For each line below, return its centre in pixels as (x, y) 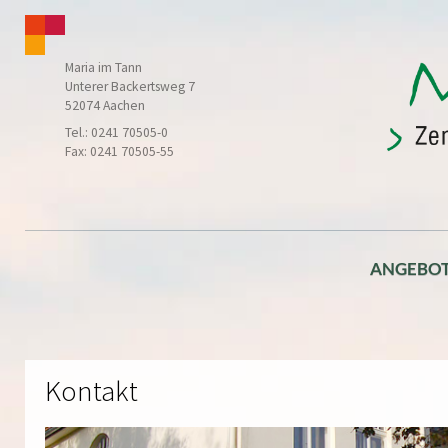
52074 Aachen (105, 105)
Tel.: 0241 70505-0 (116, 132)
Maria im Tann (103, 67)
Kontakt (91, 391)
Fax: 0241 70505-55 (119, 151)
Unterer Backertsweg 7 (130, 86)
